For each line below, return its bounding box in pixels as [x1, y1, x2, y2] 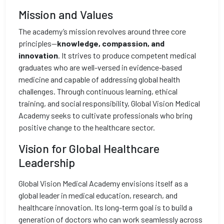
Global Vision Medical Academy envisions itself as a [18, 178, 188, 188]
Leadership [18, 155, 75, 169]
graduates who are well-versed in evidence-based [18, 62, 182, 72]
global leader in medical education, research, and [18, 190, 177, 200]
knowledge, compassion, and [57, 38, 164, 48]
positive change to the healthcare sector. [18, 122, 155, 132]
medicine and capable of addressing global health [18, 74, 180, 84]
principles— [18, 38, 57, 48]
